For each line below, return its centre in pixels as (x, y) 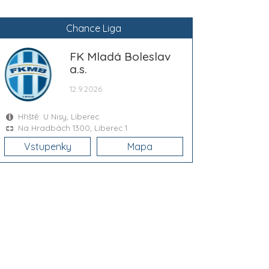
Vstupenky (47, 146)
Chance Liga (94, 28)
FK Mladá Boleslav (120, 56)
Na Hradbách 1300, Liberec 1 (73, 128)
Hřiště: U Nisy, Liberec (59, 116)
